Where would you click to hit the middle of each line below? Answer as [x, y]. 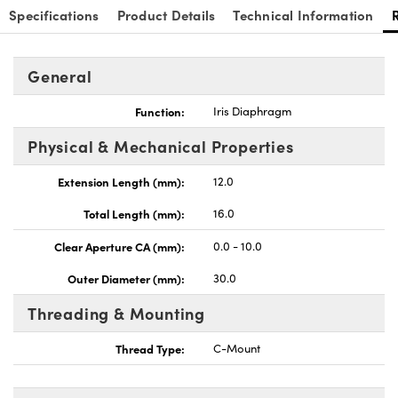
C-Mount [237, 349]
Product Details [166, 15]
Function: [160, 111]
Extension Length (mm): [121, 182]
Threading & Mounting [116, 314]
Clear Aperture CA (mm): [119, 247]
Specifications [54, 15]
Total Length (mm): [134, 214]
